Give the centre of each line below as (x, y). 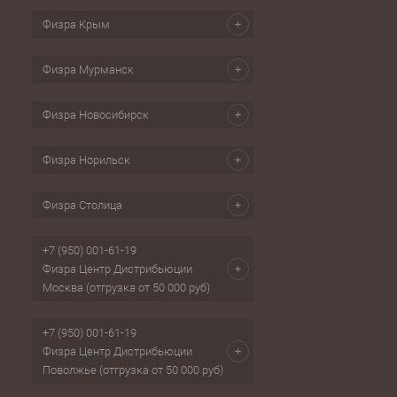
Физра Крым (76, 25)
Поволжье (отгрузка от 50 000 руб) (133, 370)
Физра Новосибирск (96, 115)
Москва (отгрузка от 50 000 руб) (126, 288)
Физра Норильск (86, 160)
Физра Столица (82, 206)
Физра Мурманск (88, 70)
